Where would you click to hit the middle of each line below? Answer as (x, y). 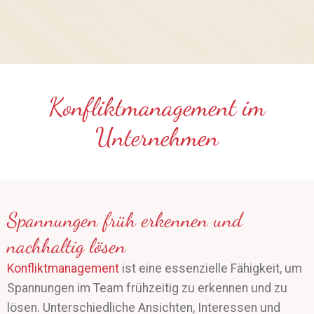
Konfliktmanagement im (157, 107)
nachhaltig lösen (67, 246)
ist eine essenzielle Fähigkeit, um (211, 269)
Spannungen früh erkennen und (125, 220)
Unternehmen (157, 137)
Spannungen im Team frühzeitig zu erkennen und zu (147, 288)
